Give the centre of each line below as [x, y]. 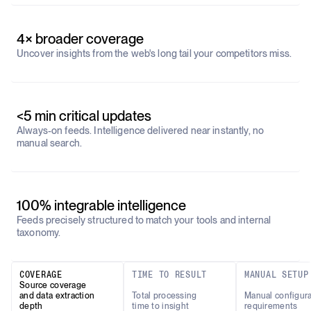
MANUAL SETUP [277, 275]
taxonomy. [39, 233]
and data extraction [57, 296]
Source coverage [53, 285]
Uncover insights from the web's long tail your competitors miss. [154, 53]
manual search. [49, 143]
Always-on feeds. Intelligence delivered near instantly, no [141, 131]
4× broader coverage [80, 39]
